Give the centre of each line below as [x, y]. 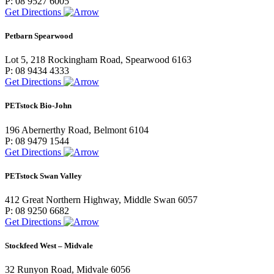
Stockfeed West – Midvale [49, 246]
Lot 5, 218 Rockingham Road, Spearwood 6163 [98, 60]
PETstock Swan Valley [43, 176]
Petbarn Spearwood [39, 36]
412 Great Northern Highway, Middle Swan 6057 [101, 199]
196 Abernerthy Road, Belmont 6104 [77, 130]
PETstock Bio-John [38, 106]
